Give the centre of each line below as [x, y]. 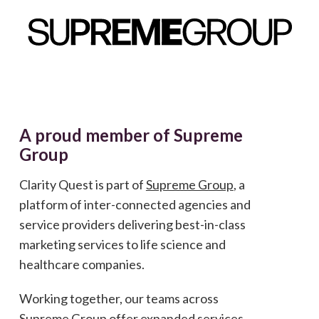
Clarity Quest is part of [82, 185]
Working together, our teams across [119, 299]
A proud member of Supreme [131, 135]
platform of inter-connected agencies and [135, 205]
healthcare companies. [82, 265]
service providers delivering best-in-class [132, 225]
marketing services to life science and [122, 245]
